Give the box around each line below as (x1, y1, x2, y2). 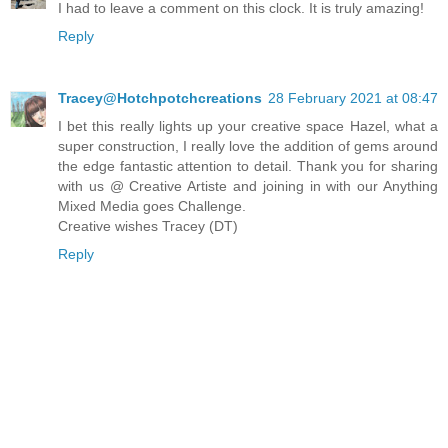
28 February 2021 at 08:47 (268, 90, 438, 107)
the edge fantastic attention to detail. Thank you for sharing (58, 158, 438, 175)
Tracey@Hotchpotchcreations (58, 90, 262, 107)
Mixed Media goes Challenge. (58, 198, 246, 215)
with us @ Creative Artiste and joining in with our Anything (58, 178, 438, 195)
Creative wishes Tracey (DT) (58, 218, 238, 235)
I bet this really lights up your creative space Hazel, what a (58, 118, 438, 135)
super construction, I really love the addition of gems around (58, 138, 438, 155)
